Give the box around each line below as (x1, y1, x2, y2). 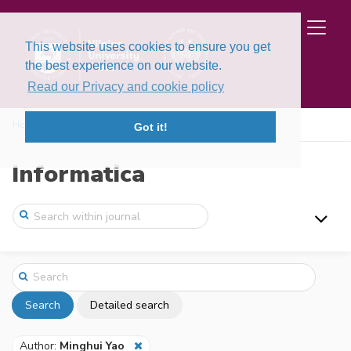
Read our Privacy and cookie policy (27, 80, 225, 94)
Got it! (133, 121, 168, 134)
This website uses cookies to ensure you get (25, 40, 270, 53)
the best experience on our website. (25, 59, 222, 72)
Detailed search (90, 297, 169, 313)
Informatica (12, 158, 145, 190)
